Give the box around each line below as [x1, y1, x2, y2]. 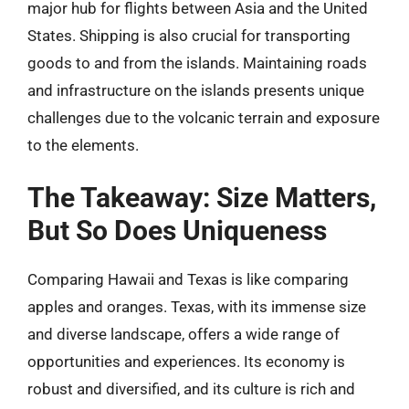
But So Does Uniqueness [27, 215, 327, 246]
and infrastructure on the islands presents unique [27, 80, 364, 100]
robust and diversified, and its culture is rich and [27, 380, 355, 398]
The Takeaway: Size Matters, [27, 182, 376, 214]
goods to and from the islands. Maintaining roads [27, 53, 367, 72]
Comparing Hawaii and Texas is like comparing [27, 270, 349, 288]
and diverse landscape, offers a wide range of [27, 325, 340, 343]
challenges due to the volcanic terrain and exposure [27, 108, 380, 127]
